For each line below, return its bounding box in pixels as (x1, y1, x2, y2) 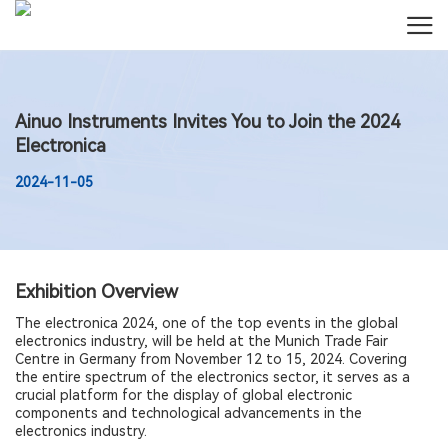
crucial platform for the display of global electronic (15, 387, 352, 403)
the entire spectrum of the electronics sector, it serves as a (15, 369, 410, 385)
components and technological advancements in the (15, 405, 362, 421)
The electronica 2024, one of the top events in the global (15, 315, 398, 331)
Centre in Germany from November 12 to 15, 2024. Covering (15, 351, 407, 367)
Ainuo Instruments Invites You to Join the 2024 (15, 110, 400, 132)
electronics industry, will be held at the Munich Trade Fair (15, 333, 388, 349)
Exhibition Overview (15, 281, 178, 302)
